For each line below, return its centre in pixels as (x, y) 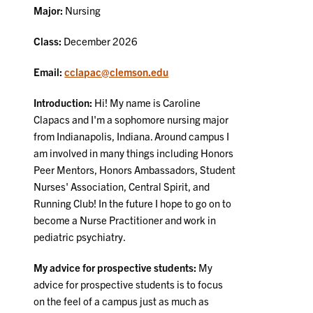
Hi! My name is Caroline (148, 103)
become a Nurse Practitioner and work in (125, 220)
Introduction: (64, 103)
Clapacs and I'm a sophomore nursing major (131, 119)
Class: (49, 41)
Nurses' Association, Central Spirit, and (122, 187)
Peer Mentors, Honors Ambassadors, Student (135, 170)
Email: (49, 72)
